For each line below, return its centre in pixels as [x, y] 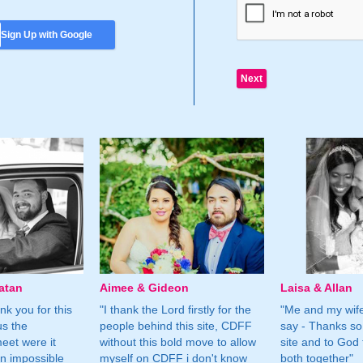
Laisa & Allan [317, 287]
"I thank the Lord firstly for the [175, 309]
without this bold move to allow [177, 342]
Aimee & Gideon [144, 287]
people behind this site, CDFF [175, 325]
